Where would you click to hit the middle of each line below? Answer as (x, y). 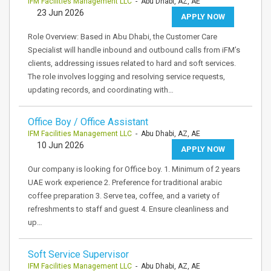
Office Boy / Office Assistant (88, 122)
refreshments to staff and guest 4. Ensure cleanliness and (128, 209)
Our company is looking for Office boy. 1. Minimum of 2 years (134, 169)
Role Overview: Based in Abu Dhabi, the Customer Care (122, 37)
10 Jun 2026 (60, 145)
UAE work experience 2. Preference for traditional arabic (125, 182)
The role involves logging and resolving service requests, (126, 77)
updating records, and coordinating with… (101, 90)
